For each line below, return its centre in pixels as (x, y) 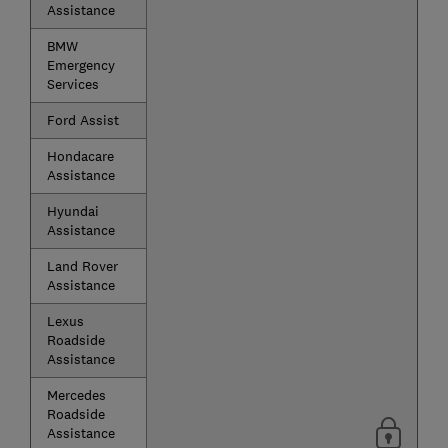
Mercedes (76, 395)
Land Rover (82, 266)
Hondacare (80, 156)
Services (72, 84)
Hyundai (72, 211)
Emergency (80, 65)
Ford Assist (82, 120)
